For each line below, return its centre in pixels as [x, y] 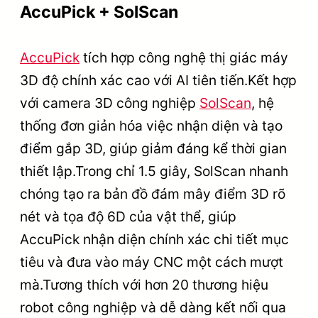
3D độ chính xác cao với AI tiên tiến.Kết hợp [158, 81]
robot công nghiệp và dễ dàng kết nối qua [153, 308]
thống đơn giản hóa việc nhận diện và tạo [151, 126]
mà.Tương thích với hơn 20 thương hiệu [144, 285]
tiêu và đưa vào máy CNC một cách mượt [152, 262]
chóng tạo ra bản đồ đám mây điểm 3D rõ [153, 194]
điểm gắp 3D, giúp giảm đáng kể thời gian [153, 149]
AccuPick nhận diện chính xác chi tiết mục [154, 240]
